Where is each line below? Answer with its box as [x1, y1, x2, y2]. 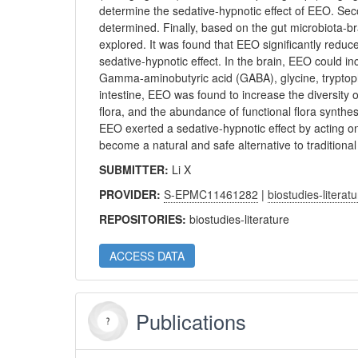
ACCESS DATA [109, 248, 185, 264]
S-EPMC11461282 [164, 186, 259, 202]
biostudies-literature [189, 211, 290, 227]
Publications [136, 307, 247, 336]
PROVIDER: [99, 186, 165, 202]
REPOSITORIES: [99, 211, 190, 227]
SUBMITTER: [99, 161, 173, 177]
